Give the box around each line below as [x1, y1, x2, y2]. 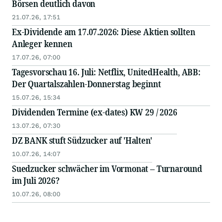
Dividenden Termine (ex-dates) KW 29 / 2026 [12, 106, 177, 118]
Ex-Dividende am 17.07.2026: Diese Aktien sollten [12, 26, 195, 38]
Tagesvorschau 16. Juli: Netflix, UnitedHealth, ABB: [12, 66, 201, 78]
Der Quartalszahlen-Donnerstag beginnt [12, 78, 161, 90]
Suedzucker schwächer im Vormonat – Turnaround [12, 163, 202, 175]
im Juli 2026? [12, 174, 59, 187]
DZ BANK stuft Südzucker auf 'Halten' [12, 134, 152, 147]
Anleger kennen [12, 38, 72, 50]
